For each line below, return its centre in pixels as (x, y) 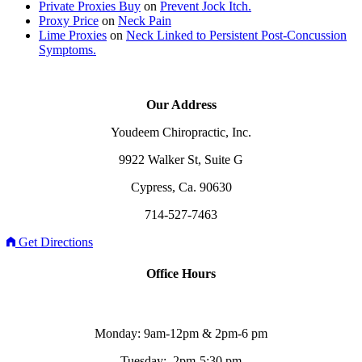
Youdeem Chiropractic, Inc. (181, 133)
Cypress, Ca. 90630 (181, 187)
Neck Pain (145, 21)
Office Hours (181, 274)
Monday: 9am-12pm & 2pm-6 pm (181, 333)
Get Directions (56, 242)
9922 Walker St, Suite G (181, 160)
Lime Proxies (73, 36)
